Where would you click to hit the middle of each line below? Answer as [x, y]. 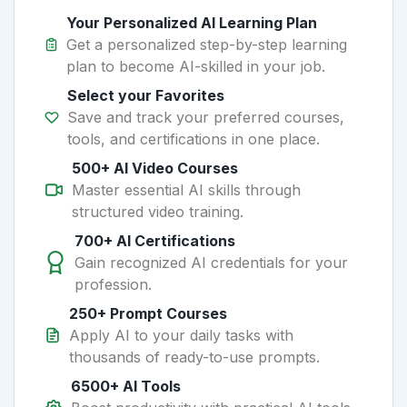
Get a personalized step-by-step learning [207, 44]
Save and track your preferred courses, [205, 117]
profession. [114, 284]
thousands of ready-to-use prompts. [194, 357]
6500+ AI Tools [125, 386]
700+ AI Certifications [155, 240]
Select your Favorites [145, 95]
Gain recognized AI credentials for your [212, 262]
